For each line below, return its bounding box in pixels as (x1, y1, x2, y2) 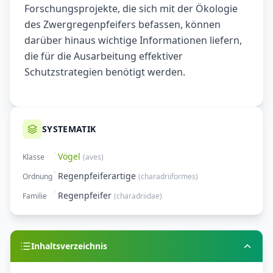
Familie (23, 191, 47, 202)
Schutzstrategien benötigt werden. (24, 65, 185, 79)
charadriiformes (141, 171, 196, 182)
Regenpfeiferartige (58, 170, 136, 182)
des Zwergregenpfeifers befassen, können (24, 18, 221, 32)
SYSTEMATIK (42, 123, 96, 135)
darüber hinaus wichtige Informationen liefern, (24, 34, 242, 48)
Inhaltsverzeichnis (31, 240, 107, 252)
